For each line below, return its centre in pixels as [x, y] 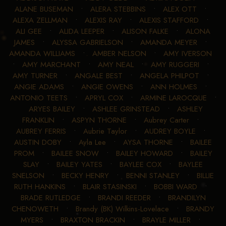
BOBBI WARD [176, 187]
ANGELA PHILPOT [169, 76]
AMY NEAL [116, 65]
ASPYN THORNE [99, 120]
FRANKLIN [38, 120]
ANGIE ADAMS [39, 87]
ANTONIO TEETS [39, 98]
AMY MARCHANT [51, 65]
